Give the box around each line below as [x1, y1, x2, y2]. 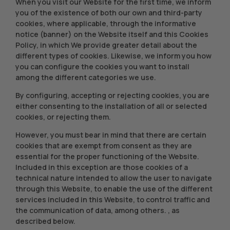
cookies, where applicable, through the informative [15, 18, 196, 28]
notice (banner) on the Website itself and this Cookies [15, 29, 208, 39]
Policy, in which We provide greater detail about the [15, 40, 197, 50]
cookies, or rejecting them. [15, 112, 111, 122]
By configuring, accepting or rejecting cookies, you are [15, 90, 209, 100]
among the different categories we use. [15, 72, 156, 82]
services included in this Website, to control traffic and [15, 195, 210, 204]
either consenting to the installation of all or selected [15, 101, 207, 111]
